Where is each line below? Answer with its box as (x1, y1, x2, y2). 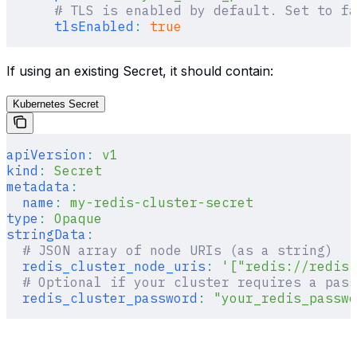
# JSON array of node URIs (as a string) (6, 241, 333, 258)
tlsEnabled (6, 18, 134, 34)
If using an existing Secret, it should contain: (6, 62, 273, 79)
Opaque (46, 210, 102, 226)
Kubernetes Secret (13, 97, 99, 110)
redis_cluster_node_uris (6, 257, 206, 274)
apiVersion (6, 146, 86, 163)
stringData (6, 226, 86, 242)
